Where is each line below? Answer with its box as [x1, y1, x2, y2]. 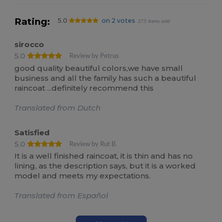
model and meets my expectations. [14, 171, 151, 181]
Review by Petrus [69, 53, 119, 59]
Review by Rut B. [69, 141, 117, 147]
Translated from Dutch [14, 103, 101, 112]
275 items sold [138, 19, 170, 24]
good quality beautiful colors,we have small [14, 63, 183, 73]
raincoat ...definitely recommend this [14, 83, 154, 93]
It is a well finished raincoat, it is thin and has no [14, 151, 193, 161]
